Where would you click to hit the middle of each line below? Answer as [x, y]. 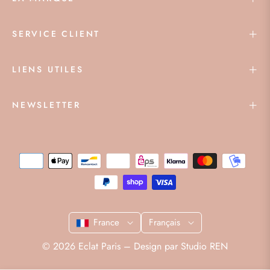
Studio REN [204, 246]
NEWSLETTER [46, 105]
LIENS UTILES [48, 70]
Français [166, 222]
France [108, 222]
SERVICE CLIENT [56, 34]
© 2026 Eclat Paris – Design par [111, 246]
